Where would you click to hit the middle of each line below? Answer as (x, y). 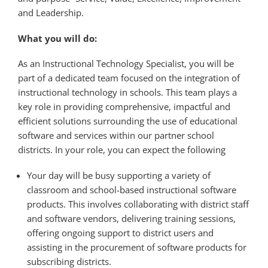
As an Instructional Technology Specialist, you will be (126, 64)
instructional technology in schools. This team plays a (127, 92)
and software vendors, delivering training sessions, (131, 218)
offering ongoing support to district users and (120, 233)
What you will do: (57, 38)
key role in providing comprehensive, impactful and (124, 107)
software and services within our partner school (116, 135)
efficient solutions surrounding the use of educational (128, 121)
